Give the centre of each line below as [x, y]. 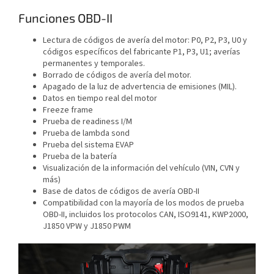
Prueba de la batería [80, 157]
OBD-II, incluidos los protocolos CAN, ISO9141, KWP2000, [146, 215]
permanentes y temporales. [94, 64]
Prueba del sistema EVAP [88, 145]
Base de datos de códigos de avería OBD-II [121, 192]
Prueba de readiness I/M [87, 122]
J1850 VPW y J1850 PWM [87, 227]
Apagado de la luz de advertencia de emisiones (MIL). [140, 87]
